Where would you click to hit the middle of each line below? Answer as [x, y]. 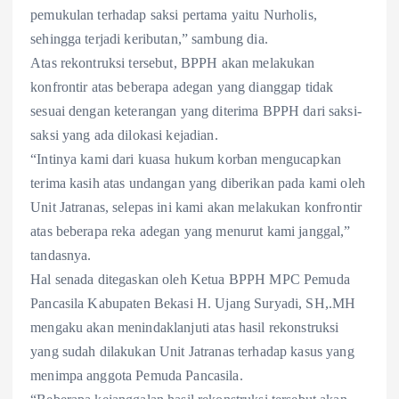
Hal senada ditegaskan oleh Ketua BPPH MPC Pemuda [190, 280]
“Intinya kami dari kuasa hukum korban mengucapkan [186, 159]
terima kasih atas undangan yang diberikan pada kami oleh [198, 183]
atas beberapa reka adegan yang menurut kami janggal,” [191, 232]
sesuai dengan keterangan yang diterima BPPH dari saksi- [196, 111]
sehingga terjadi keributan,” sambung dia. [149, 39]
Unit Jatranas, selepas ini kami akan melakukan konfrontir [196, 208]
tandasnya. [61, 256]
